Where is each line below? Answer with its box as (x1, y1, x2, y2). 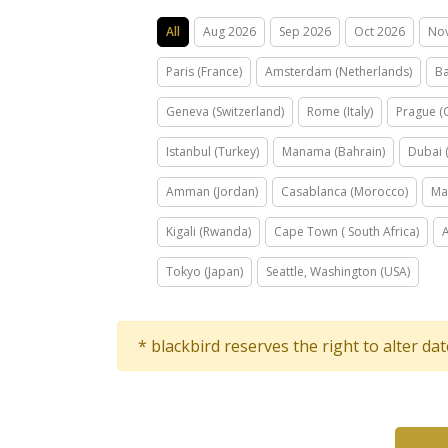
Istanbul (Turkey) (166, 143, 259, 160)
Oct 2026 (354, 23, 405, 40)
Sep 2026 (279, 23, 331, 40)
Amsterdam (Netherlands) (265, 63, 412, 80)
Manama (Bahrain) (282, 143, 385, 160)
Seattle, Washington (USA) (266, 263, 410, 280)
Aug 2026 (203, 23, 256, 40)
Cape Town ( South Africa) (274, 223, 419, 240)
